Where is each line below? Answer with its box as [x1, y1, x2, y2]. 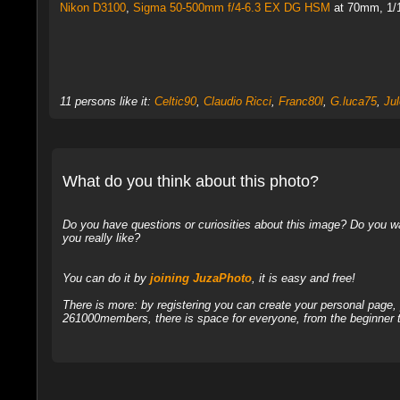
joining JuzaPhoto [149, 271, 252, 286]
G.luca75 [329, 95, 377, 109]
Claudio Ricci [203, 95, 271, 109]
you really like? [62, 231, 140, 246]
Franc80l [278, 95, 323, 109]
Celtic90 [154, 95, 196, 109]
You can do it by [62, 271, 150, 286]
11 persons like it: [59, 95, 154, 109]
